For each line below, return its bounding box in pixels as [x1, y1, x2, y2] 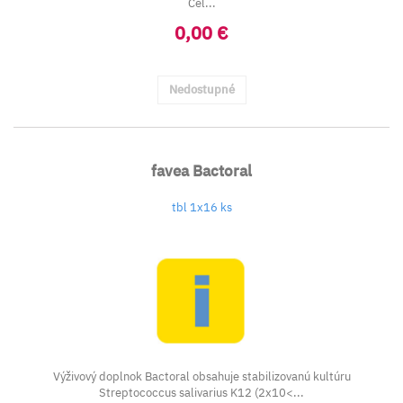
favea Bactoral [151, 161, 252, 181]
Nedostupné [168, 82, 235, 97]
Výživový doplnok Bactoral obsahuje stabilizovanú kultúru [52, 369, 351, 384]
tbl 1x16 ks [171, 200, 232, 215]
